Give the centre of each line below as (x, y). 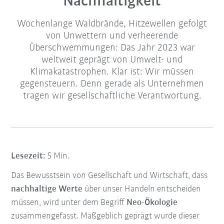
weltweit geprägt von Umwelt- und (112, 60)
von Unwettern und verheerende (112, 36)
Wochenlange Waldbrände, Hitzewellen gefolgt (112, 24)
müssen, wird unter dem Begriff (69, 203)
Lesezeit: (28, 156)
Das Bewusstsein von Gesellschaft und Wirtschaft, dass (109, 176)
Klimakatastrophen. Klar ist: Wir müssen (112, 72)
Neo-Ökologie (152, 203)
